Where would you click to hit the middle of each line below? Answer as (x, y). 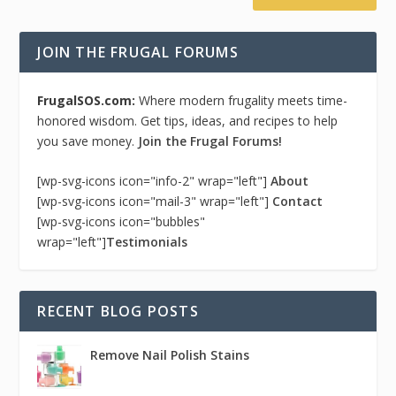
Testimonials (147, 242)
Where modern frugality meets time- (244, 100)
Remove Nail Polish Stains (170, 355)
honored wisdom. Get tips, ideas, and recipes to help (188, 121)
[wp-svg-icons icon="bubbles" (122, 222)
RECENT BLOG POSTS (118, 312)
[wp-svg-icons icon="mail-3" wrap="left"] (155, 202)
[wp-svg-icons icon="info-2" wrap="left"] (154, 181)
